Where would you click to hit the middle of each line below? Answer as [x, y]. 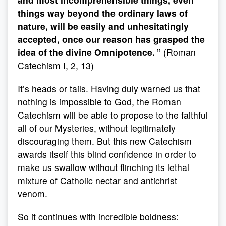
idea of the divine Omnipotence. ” [91, 52]
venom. [33, 193]
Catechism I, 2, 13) [56, 65]
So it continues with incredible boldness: [98, 217]
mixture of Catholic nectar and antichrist [97, 180]
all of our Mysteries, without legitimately [97, 128]
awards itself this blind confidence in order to [107, 154]
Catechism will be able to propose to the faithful [113, 115]
